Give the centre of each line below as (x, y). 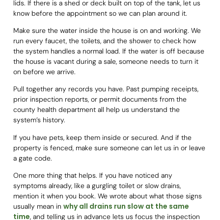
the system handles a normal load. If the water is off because (109, 51)
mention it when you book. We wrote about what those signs (107, 196)
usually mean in (38, 206)
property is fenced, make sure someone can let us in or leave (109, 148)
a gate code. (32, 158)
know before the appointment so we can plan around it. (100, 13)
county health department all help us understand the (96, 110)
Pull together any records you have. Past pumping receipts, (106, 89)
